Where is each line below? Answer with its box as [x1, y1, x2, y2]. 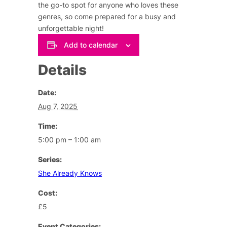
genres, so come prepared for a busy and [38, 12, 176, 21]
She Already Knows [38, 168, 102, 177]
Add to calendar [63, 40, 118, 49]
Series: [38, 155, 62, 164]
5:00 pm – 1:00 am [38, 135, 101, 144]
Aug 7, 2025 [38, 101, 78, 110]
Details [38, 61, 87, 79]
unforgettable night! [38, 24, 104, 33]
